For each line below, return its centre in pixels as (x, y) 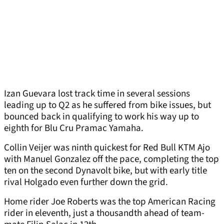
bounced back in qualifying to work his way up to (101, 117)
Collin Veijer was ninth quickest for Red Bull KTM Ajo (107, 148)
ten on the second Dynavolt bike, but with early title (105, 171)
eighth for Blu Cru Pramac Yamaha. (74, 128)
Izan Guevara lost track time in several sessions (97, 94)
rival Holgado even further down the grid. (86, 182)
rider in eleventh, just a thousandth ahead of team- (104, 213)
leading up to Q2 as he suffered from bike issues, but (107, 105)
